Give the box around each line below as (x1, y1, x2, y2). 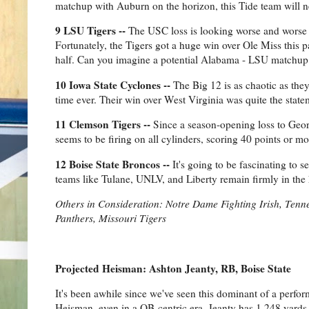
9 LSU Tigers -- (55, 23, 128, 39)
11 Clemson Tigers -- (55, 117, 153, 132)
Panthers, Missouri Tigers (55, 210, 166, 225)
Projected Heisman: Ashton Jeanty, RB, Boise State (55, 260, 291, 276)
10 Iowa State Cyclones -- (55, 77, 173, 92)
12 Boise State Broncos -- (55, 156, 172, 172)
